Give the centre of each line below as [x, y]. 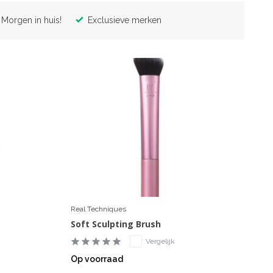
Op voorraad [97, 259]
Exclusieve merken [123, 20]
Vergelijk [160, 242]
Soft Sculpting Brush [115, 224]
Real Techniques [98, 209]
